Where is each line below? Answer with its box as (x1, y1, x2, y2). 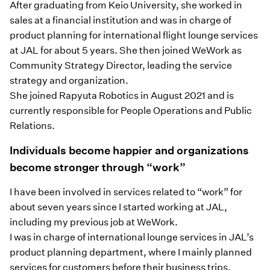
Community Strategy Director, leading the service (10, 60, 232, 72)
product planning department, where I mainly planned (10, 246, 252, 259)
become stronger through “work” (10, 160, 186, 174)
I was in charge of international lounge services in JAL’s (10, 231, 254, 243)
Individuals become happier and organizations (10, 143, 249, 157)
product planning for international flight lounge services (10, 30, 258, 42)
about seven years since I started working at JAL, (10, 201, 227, 213)
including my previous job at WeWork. (10, 216, 180, 228)
